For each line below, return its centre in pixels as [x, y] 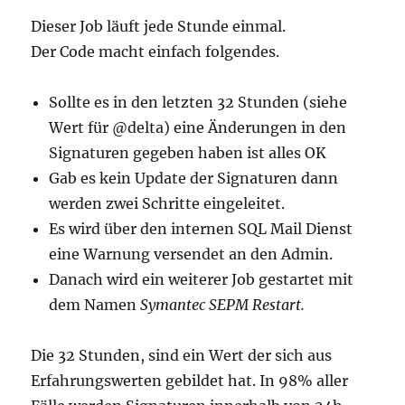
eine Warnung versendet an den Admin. [191, 254]
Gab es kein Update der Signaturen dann [194, 179]
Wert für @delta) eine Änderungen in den [198, 128]
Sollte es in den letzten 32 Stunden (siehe [198, 103]
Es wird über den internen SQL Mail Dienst [201, 229]
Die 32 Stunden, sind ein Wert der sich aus [182, 356]
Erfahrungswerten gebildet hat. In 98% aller [190, 381]
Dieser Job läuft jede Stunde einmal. [159, 27]
